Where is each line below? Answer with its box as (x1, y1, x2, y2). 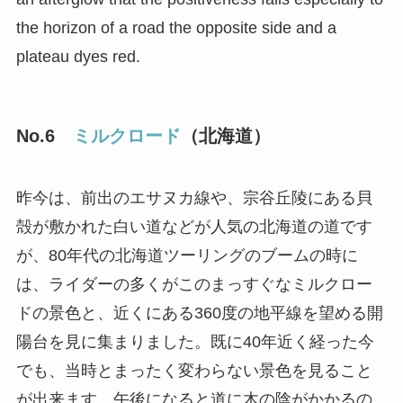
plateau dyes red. (15, 47, 140, 66)
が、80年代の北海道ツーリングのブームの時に (15, 246, 358, 265)
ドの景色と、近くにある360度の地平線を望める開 (15, 304, 383, 323)
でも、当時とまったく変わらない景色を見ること (15, 362, 372, 381)
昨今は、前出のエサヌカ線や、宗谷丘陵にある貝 (15, 189, 372, 208)
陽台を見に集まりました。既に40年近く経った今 (15, 333, 374, 352)
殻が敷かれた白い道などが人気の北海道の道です (15, 218, 372, 237)
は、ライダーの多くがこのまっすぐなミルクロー (15, 275, 372, 294)
